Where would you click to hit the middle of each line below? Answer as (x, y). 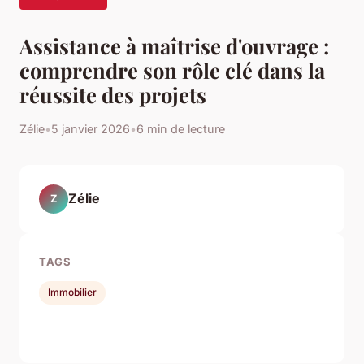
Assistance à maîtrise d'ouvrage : (174, 45)
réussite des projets (113, 94)
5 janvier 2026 (91, 128)
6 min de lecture (181, 128)
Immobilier (73, 292)
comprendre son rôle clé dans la (172, 69)
